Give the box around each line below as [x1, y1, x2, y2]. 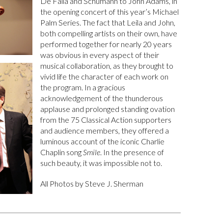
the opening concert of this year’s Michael [40, 7, 179, 16]
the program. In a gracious [40, 82, 126, 92]
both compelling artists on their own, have [40, 28, 178, 38]
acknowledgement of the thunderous [40, 93, 164, 103]
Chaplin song [40, 147, 83, 157]
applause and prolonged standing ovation [40, 104, 175, 113]
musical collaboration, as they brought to [40, 61, 174, 70]
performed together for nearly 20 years [40, 39, 172, 49]
